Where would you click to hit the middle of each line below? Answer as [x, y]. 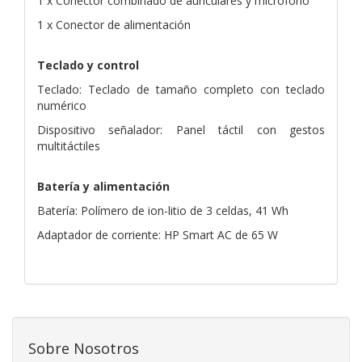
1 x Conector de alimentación [114, 24]
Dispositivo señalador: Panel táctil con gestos [181, 129]
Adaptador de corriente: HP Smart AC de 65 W [158, 234]
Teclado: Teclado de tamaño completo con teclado [181, 89]
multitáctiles [69, 145]
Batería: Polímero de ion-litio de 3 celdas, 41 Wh [163, 210]
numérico [62, 105]
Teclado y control [88, 65]
